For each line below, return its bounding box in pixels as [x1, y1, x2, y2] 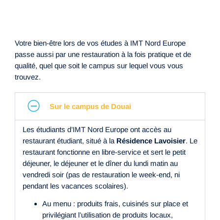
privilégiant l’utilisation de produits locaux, [42, 211, 173, 219]
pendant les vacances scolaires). [23, 182, 128, 190]
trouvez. [15, 73, 41, 81]
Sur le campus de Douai [50, 102, 131, 110]
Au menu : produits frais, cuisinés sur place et [42, 199, 188, 208]
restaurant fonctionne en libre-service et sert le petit [23, 148, 186, 156]
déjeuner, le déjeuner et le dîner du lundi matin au [23, 159, 178, 167]
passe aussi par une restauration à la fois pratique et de [15, 50, 191, 58]
